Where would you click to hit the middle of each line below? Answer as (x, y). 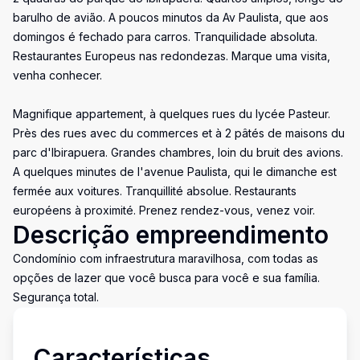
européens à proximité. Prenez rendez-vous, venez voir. (164, 210)
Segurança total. (56, 297)
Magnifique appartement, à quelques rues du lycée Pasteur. (172, 114)
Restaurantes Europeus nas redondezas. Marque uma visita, (172, 56)
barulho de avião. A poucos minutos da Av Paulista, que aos (171, 17)
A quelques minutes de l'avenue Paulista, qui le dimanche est (175, 172)
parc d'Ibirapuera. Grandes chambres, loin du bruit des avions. (178, 152)
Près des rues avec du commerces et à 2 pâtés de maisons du (179, 133)
